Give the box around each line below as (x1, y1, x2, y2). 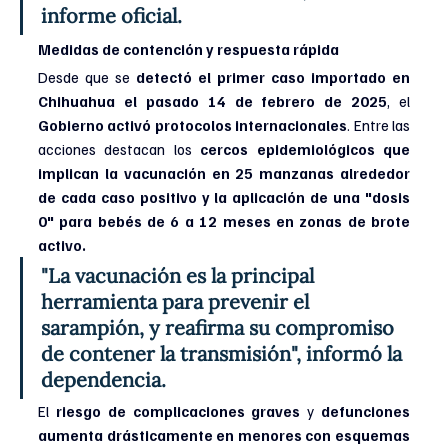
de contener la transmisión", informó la (41, 340, 407, 366)
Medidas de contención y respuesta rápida (38, 39, 339, 58)
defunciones (314, 401, 411, 420)
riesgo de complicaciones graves (49, 401, 301, 420)
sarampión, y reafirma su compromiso (41, 314, 399, 340)
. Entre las (347, 115, 411, 134)
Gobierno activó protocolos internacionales (38, 115, 348, 134)
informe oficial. (41, 2, 182, 28)
